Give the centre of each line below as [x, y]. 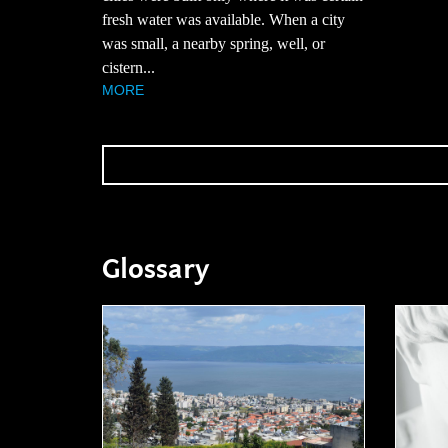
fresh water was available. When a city [223, 20]
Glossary [155, 270]
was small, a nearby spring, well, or [213, 44]
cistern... [128, 68]
